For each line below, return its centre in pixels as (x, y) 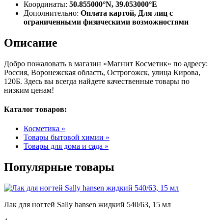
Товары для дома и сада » (66, 146)
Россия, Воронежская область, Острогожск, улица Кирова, (102, 72)
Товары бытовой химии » (67, 137)
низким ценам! (29, 90)
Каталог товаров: (35, 109)
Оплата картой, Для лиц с (127, 13)
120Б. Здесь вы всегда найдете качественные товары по (97, 81)
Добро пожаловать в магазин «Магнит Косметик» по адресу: (106, 63)
